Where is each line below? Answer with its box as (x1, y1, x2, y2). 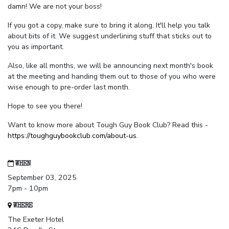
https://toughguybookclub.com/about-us (8, 131, 136, 141)
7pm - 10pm (8, 184, 48, 194)
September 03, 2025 (8, 173, 77, 183)
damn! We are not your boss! (8, 2, 102, 12)
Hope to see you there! (8, 101, 82, 111)
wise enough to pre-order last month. (8, 82, 130, 93)
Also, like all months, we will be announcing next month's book (8, 61, 213, 71)
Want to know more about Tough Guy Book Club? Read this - (8, 120, 208, 130)
